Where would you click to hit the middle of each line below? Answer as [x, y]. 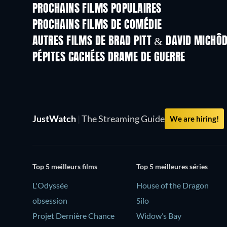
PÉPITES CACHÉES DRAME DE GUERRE [109, 58]
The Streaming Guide [122, 119]
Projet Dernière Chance [73, 215]
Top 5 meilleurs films [65, 166]
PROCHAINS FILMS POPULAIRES [97, 9]
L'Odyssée [50, 185]
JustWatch [55, 119]
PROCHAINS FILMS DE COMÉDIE [97, 26]
